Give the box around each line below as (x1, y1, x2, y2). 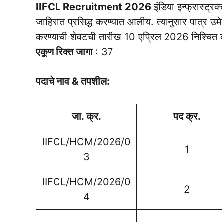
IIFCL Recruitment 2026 (36, 1, 154, 13)
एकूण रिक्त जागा (36, 46, 95, 58)
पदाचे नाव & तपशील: (36, 75, 110, 88)
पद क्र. (173, 111, 201, 123)
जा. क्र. (71, 111, 101, 123)
